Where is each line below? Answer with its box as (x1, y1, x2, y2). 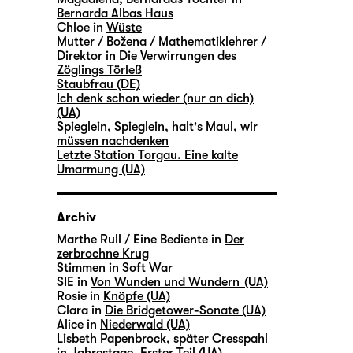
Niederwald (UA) (100, 318, 190, 333)
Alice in (57, 318, 97, 333)
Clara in (57, 303, 102, 318)
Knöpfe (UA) (103, 289, 170, 304)
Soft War (122, 261, 173, 276)
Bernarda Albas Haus (57, 6, 173, 21)
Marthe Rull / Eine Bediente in (57, 232, 221, 247)
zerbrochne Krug (57, 247, 149, 262)
